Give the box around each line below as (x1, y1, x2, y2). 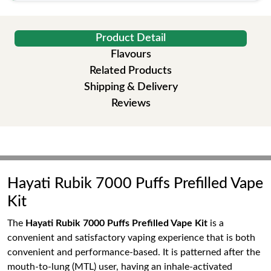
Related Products (90, 65, 172, 76)
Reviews (111, 98, 151, 109)
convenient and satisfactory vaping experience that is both (7, 233, 255, 243)
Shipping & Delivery (83, 82, 178, 93)
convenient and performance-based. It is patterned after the (7, 247, 260, 257)
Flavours (110, 49, 151, 60)
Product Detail (96, 33, 166, 44)
